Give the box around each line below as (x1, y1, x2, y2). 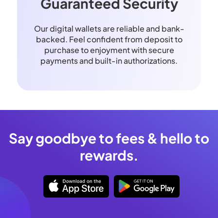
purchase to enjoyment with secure (44, 45, 174, 55)
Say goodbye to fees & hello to (9, 129, 209, 147)
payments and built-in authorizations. (40, 55, 178, 66)
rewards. (79, 146, 139, 164)
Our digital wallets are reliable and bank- (34, 23, 184, 34)
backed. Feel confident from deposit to (36, 34, 182, 45)
